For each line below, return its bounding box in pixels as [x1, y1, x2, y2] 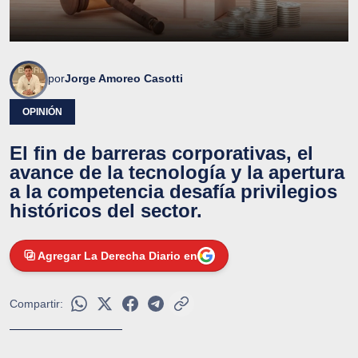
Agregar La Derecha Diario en [38, 249, 197, 263]
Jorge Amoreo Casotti [65, 72, 183, 86]
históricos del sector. [10, 200, 202, 222]
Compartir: [10, 297, 63, 311]
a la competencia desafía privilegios [10, 181, 337, 203]
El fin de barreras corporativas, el [10, 142, 313, 165]
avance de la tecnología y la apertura [10, 161, 344, 184]
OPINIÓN [22, 106, 62, 118]
